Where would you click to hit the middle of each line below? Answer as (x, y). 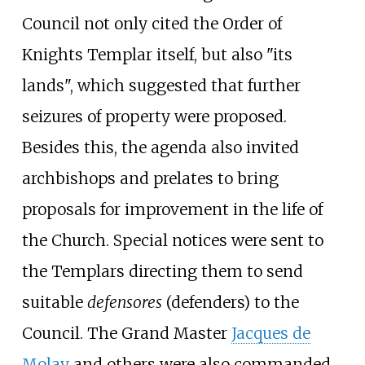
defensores (124, 303)
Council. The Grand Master (126, 334)
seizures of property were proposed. (154, 117)
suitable (54, 303)
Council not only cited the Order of (152, 24)
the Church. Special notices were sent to (172, 241)
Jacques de (270, 334)
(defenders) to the (230, 303)
